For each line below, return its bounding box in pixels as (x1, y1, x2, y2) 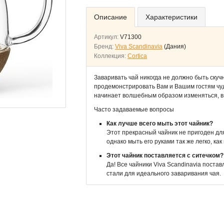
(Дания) (164, 43, 186, 50)
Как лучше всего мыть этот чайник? (106, 120, 213, 127)
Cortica (127, 52, 147, 59)
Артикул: (94, 33, 120, 40)
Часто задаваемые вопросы (94, 106, 174, 113)
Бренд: (94, 43, 115, 50)
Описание (94, 13, 127, 21)
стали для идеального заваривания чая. (106, 170, 221, 177)
